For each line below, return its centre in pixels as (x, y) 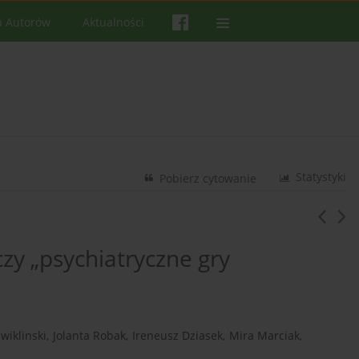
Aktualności (113, 22)
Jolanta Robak (89, 336)
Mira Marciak (264, 336)
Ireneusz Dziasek (177, 336)
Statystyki (321, 177)
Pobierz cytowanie (208, 179)
